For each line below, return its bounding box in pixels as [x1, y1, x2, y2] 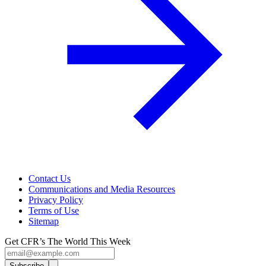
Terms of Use [28, 205, 79, 216]
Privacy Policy [28, 194, 83, 205]
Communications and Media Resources [28, 183, 175, 194]
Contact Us [28, 173, 71, 183]
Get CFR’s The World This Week [5, 236, 131, 246]
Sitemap [28, 216, 59, 226]
